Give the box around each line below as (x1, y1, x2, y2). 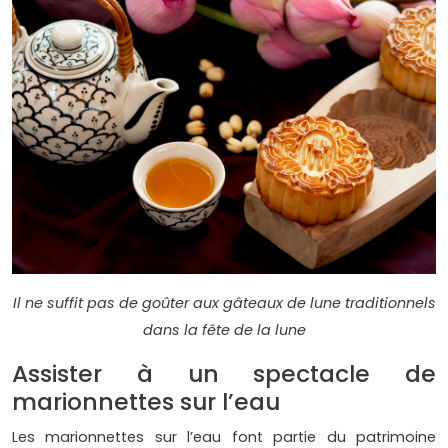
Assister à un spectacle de (12, 357, 436, 391)
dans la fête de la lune (142, 320, 306, 341)
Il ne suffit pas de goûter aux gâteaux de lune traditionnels (12, 293, 436, 314)
